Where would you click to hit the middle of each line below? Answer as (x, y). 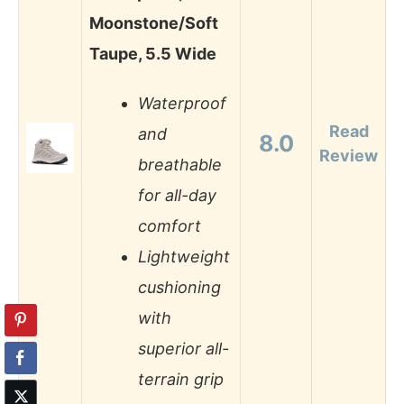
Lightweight (184, 257)
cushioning (179, 288)
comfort (170, 226)
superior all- (184, 349)
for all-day (177, 196)
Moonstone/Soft (154, 23)
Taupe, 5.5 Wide (153, 53)
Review (349, 155)
